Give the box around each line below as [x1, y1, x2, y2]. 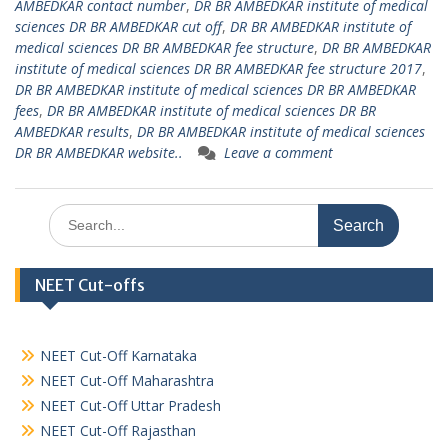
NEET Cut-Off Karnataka [40, 346, 197, 365]
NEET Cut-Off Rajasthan [40, 421, 196, 440]
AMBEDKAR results [15, 122, 129, 141]
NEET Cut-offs [35, 275, 145, 295]
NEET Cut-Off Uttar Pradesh [40, 396, 221, 415]
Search [48, 204, 92, 223]
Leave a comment [224, 143, 333, 162]
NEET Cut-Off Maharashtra [40, 371, 214, 390]
